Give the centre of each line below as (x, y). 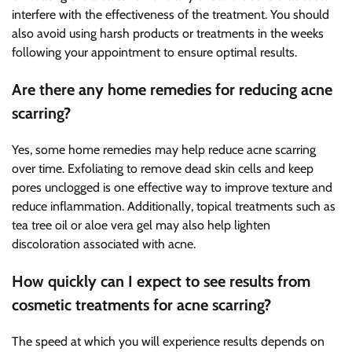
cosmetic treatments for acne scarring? (141, 304)
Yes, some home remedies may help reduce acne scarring (164, 149)
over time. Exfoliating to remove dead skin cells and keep (163, 168)
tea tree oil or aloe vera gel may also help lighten (141, 225)
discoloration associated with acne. (104, 244)
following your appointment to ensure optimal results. (154, 52)
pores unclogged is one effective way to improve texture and (172, 187)
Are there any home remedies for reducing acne (172, 89)
